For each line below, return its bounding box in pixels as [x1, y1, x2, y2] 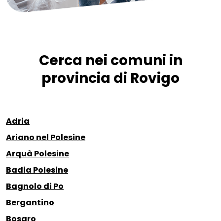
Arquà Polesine [6, 148, 69, 160]
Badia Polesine [6, 164, 68, 176]
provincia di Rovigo [41, 69, 180, 88]
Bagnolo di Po [6, 181, 64, 192]
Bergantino [6, 197, 54, 209]
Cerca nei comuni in [38, 51, 183, 71]
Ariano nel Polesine [6, 132, 85, 144]
